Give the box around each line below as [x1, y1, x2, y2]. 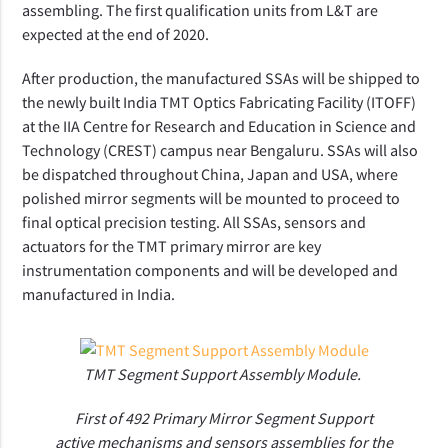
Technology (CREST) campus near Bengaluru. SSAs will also [22, 139, 419, 160]
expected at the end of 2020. [22, 23, 210, 44]
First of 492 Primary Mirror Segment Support [75, 407, 373, 428]
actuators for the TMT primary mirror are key [22, 235, 322, 256]
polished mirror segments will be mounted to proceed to [22, 187, 401, 208]
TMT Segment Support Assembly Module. [84, 363, 364, 384]
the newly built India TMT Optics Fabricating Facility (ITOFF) [22, 91, 417, 112]
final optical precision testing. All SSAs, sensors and [22, 211, 367, 232]
